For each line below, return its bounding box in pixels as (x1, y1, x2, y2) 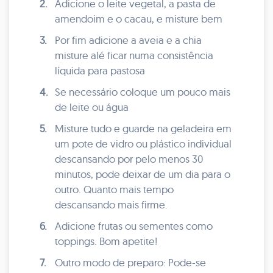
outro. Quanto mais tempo (55, 183, 174, 196)
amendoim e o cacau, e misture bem (55, 12, 222, 25)
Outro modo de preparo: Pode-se (55, 256, 206, 269)
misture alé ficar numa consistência (55, 49, 213, 62)
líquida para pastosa (55, 64, 145, 77)
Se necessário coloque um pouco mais (55, 85, 230, 98)
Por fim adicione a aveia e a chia (55, 34, 202, 46)
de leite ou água (55, 101, 129, 113)
